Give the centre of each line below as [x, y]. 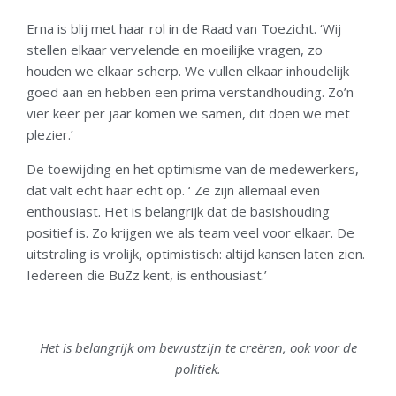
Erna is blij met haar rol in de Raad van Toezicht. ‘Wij [184, 29]
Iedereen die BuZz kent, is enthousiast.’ [147, 274]
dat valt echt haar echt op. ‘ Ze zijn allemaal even [173, 190]
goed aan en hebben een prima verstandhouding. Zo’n [190, 92]
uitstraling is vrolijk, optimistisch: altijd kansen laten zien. [196, 253]
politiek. [198, 369]
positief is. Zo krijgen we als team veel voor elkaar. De [190, 232]
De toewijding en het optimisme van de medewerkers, [193, 168]
